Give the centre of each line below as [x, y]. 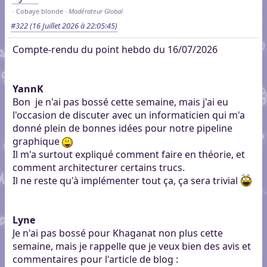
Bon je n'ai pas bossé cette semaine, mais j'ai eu [120, 102]
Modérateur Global [95, 11]
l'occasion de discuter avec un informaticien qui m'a [128, 115]
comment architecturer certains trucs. [98, 168]
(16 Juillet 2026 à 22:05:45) [72, 25]
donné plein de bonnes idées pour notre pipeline [122, 128]
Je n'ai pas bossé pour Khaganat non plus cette [117, 233]
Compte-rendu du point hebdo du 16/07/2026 [115, 50]
